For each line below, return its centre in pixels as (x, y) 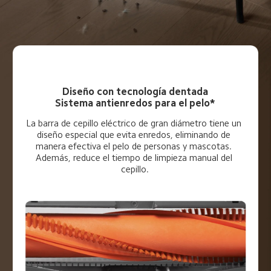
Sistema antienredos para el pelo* (135, 103)
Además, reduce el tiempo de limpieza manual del (135, 158)
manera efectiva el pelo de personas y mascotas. (135, 146)
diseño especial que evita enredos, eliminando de (135, 135)
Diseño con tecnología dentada (135, 92)
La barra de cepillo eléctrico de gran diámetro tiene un (135, 123)
